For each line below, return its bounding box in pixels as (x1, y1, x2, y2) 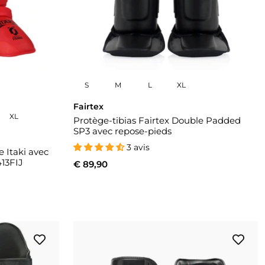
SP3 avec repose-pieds (73, 125, 172, 137)
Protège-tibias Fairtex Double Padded (73, 115, 241, 127)
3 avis (127, 142, 150, 153)
